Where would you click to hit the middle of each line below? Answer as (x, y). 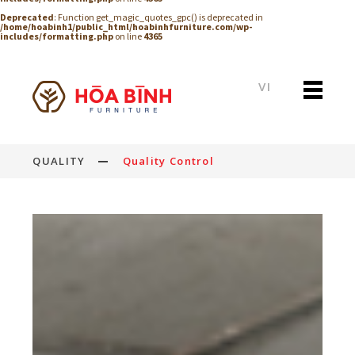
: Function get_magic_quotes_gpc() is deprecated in (158, 17)
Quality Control (168, 161)
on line (128, 36)
